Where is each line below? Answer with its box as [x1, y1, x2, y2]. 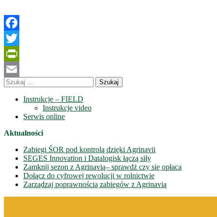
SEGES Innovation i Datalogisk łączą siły [23, 154, 151, 163]
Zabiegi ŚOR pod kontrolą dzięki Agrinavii [23, 145, 155, 154]
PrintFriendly [4, 65, 44, 74]
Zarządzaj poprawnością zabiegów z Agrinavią [23, 180, 167, 189]
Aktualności [4, 129, 43, 138]
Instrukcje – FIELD [23, 95, 83, 104]
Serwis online [23, 112, 65, 121]
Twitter [4, 49, 26, 58]
